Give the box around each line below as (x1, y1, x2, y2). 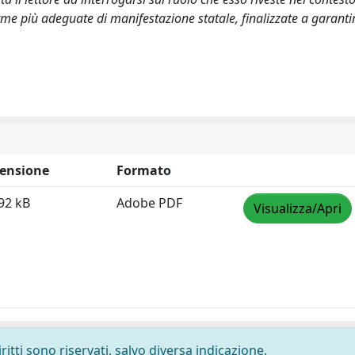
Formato (116, 161, 171, 179)
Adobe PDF (116, 193, 182, 212)
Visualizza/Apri (254, 199, 342, 217)
